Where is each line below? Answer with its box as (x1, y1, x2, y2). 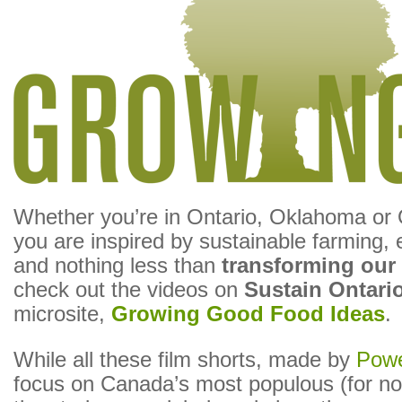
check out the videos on (13, 278, 244, 302)
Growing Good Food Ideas (111, 302, 385, 327)
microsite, (13, 302, 111, 327)
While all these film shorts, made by (13, 348, 356, 372)
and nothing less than (13, 254, 222, 278)
